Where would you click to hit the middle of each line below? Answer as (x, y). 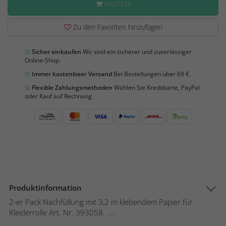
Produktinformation (45, 188)
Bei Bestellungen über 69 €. (151, 74)
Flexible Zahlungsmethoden (71, 88)
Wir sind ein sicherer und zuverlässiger (136, 52)
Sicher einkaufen (56, 52)
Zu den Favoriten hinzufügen (117, 27)
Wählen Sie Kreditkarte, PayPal (156, 88)
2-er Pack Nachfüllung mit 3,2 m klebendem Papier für (101, 202)
